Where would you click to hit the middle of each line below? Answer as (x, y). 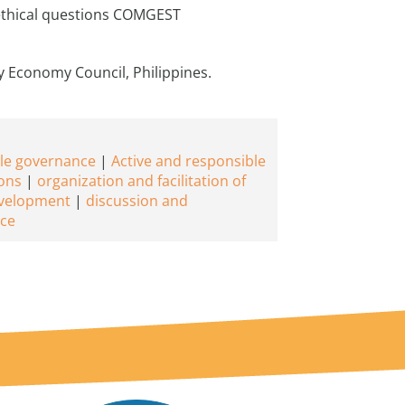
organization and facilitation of (141, 181)
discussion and (137, 201)
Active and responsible (188, 161)
